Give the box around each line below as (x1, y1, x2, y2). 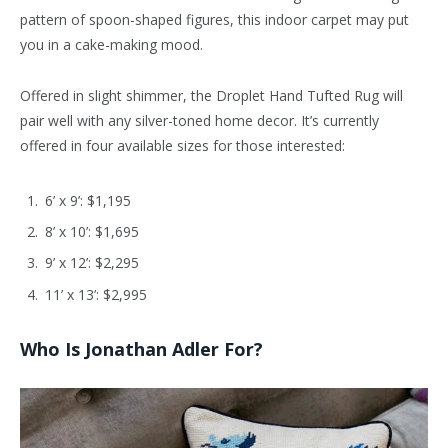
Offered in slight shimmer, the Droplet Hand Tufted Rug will (20, 86, 403, 106)
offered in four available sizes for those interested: (20, 136, 345, 156)
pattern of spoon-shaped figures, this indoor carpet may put (20, 10, 409, 30)
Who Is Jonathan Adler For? (20, 337, 263, 362)
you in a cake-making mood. (20, 35, 203, 55)
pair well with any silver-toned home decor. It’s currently (20, 111, 379, 131)
